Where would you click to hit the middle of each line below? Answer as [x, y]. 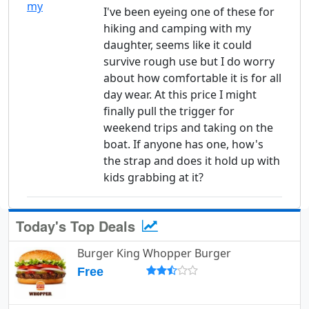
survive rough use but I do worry [189, 62]
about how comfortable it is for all [192, 78]
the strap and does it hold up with [192, 161]
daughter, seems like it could [178, 45]
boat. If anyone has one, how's [183, 144]
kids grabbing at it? [153, 178]
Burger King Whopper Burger [154, 253]
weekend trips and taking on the [188, 128]
